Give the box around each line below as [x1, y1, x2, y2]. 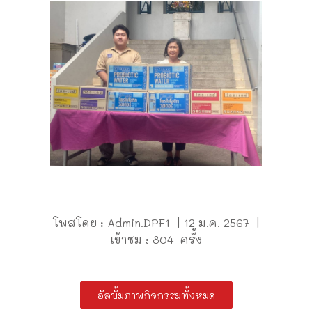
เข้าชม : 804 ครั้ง [110, 232, 202, 247]
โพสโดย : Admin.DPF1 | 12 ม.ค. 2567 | [52, 215, 260, 231]
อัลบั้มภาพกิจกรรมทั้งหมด [97, 288, 215, 302]
